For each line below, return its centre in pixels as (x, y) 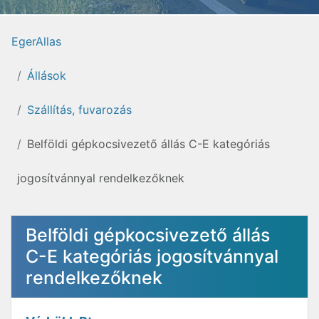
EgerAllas (36, 41)
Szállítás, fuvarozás (79, 110)
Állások (47, 75)
